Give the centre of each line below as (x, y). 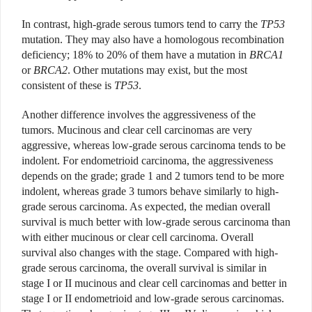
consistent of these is (68, 86)
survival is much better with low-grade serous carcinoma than (156, 222)
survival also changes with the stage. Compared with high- (150, 253)
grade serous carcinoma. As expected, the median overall (146, 207)
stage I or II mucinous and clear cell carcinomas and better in (154, 283)
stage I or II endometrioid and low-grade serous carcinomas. (153, 299)
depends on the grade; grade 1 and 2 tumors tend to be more (153, 176)
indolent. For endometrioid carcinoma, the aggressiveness (147, 161)
